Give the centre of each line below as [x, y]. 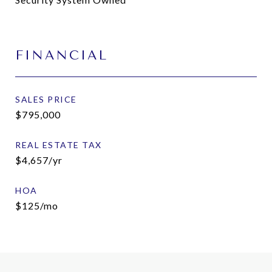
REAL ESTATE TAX [59, 145]
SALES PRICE [46, 99]
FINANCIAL [62, 55]
